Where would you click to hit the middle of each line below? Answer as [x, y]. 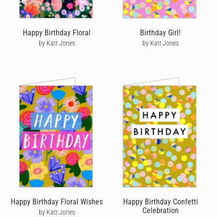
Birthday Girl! [160, 33]
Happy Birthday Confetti [160, 202]
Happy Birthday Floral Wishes [57, 202]
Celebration [160, 211]
